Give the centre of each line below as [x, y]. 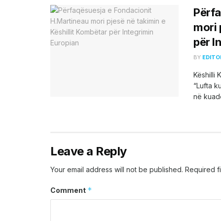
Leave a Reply [89, 151]
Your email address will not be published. [117, 170]
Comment [69, 190]
